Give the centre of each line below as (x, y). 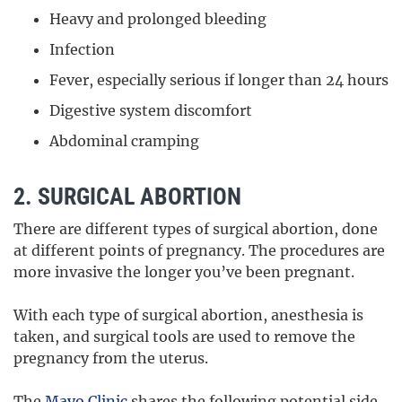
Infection (82, 50)
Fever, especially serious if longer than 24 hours (219, 80)
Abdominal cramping (124, 141)
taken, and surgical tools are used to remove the (184, 337)
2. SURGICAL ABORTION (127, 197)
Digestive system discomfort (151, 111)
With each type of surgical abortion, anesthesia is (188, 315)
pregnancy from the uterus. (111, 358)
